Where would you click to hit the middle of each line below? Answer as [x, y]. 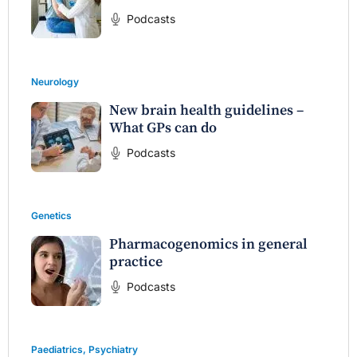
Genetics [51, 215]
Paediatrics [57, 349]
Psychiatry [113, 349]
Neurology [55, 81]
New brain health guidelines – [206, 110]
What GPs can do [163, 127]
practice [136, 261]
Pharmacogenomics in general [208, 244]
